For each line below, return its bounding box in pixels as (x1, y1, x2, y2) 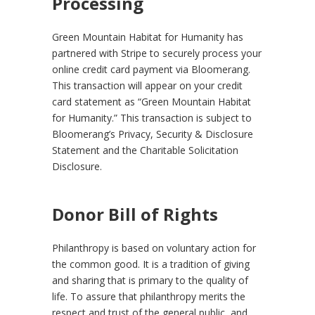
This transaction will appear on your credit (52, 79, 243, 93)
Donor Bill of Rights (52, 202, 218, 226)
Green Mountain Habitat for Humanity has (52, 30, 243, 44)
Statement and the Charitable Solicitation (52, 143, 238, 157)
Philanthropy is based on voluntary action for (52, 241, 256, 255)
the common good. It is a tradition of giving (52, 257, 250, 271)
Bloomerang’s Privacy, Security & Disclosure (52, 127, 253, 141)
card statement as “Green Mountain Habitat (52, 95, 251, 109)
